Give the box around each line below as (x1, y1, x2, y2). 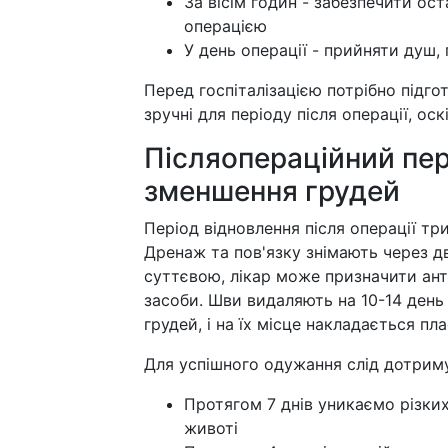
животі (184, 418, 238, 438)
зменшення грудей (144, 174, 400, 208)
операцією (184, 16, 267, 36)
